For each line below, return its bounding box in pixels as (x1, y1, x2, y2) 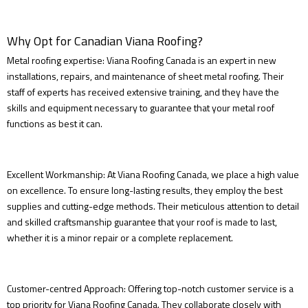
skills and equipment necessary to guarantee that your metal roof (7, 100, 274, 115)
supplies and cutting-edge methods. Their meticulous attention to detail (7, 199, 299, 214)
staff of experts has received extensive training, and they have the (7, 85, 279, 100)
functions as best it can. (7, 116, 102, 131)
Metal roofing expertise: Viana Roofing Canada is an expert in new (7, 53, 276, 68)
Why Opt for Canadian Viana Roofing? (7, 32, 203, 50)
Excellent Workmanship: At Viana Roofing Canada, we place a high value (7, 167, 299, 182)
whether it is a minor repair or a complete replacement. (7, 230, 233, 245)
